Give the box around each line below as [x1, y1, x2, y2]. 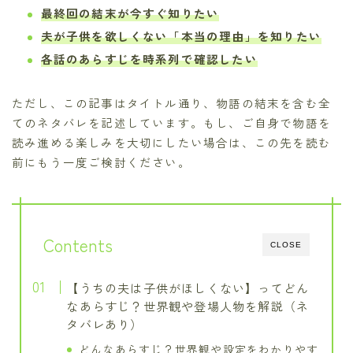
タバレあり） [66, 314, 143, 333]
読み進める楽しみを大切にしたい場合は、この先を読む [12, 133, 332, 150]
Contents [43, 232, 113, 257]
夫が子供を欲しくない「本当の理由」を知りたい [40, 27, 321, 44]
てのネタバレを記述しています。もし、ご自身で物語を [12, 113, 332, 131]
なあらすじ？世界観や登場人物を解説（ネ [66, 296, 310, 314]
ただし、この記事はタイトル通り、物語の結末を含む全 [12, 94, 332, 111]
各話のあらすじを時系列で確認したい [40, 50, 258, 67]
